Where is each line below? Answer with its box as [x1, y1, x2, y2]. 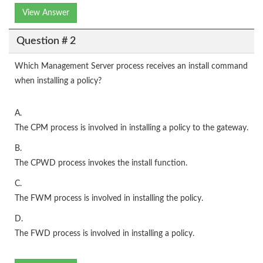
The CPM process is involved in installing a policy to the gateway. [15, 124, 248, 132]
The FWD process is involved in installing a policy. [15, 230, 194, 238]
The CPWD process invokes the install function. [15, 159, 187, 167]
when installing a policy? [15, 77, 102, 85]
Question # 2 [16, 35, 76, 46]
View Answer [22, 9, 69, 17]
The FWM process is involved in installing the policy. [15, 194, 203, 203]
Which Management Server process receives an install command [15, 62, 248, 70]
